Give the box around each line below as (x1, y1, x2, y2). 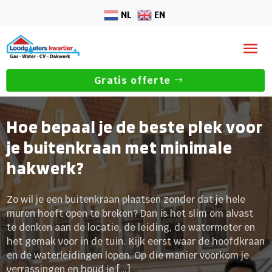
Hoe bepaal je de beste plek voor (7, 115, 263, 137)
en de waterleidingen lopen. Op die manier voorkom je (7, 248, 250, 262)
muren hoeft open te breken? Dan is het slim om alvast (7, 206, 254, 220)
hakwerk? (7, 157, 85, 178)
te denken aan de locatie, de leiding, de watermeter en (7, 220, 256, 234)
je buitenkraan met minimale (7, 136, 233, 158)
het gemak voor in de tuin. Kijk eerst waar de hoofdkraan (7, 234, 265, 248)
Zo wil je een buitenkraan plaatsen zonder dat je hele (7, 192, 246, 206)
